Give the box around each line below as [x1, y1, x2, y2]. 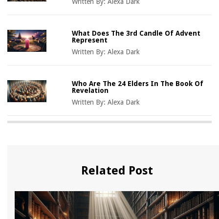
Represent [72, 36, 108, 44]
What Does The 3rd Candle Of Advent [72, 29, 201, 37]
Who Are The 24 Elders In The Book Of [72, 79, 204, 88]
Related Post [81, 163, 153, 177]
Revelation [72, 86, 109, 94]
